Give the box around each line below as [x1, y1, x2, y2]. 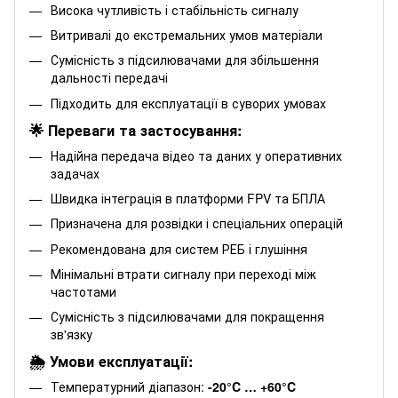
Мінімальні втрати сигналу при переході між [51, 265, 316, 283]
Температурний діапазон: [51, 378, 208, 396]
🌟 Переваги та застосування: [29, 119, 242, 140]
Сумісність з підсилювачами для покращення [51, 307, 324, 326]
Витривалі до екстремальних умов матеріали [51, 25, 322, 44]
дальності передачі [51, 68, 168, 87]
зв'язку [51, 325, 92, 344]
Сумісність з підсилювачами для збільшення [51, 51, 319, 69]
